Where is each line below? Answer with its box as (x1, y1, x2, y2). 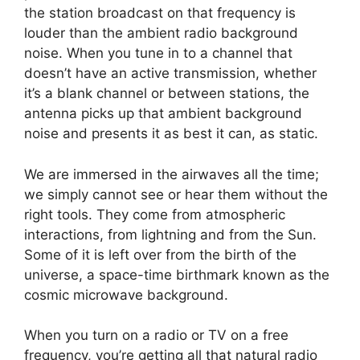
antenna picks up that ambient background (24, 105, 302, 121)
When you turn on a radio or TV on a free (24, 327, 288, 343)
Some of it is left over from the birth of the (24, 246, 297, 263)
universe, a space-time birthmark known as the (24, 266, 329, 283)
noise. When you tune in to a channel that (24, 45, 292, 61)
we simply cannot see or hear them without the (24, 186, 328, 202)
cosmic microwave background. (24, 286, 228, 303)
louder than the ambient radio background (24, 25, 298, 41)
